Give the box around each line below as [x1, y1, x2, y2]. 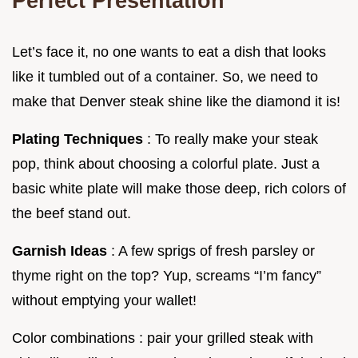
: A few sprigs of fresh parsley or [111, 242, 315, 259]
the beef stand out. [12, 205, 131, 221]
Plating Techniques [12, 130, 147, 147]
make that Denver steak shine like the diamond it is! [12, 93, 340, 109]
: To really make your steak [147, 130, 318, 147]
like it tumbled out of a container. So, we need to [12, 68, 318, 85]
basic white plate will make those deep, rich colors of [12, 180, 346, 197]
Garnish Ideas [12, 242, 111, 259]
